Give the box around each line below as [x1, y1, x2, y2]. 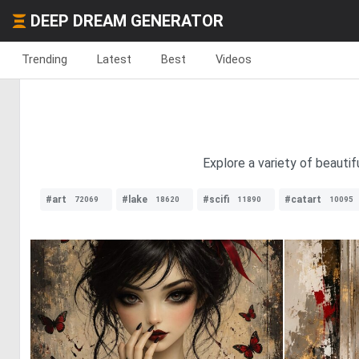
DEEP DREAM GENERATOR [30, 11, 224, 30]
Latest [97, 52, 131, 67]
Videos [216, 52, 252, 67]
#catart [284, 194, 321, 205]
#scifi [203, 194, 229, 205]
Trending [22, 52, 67, 67]
